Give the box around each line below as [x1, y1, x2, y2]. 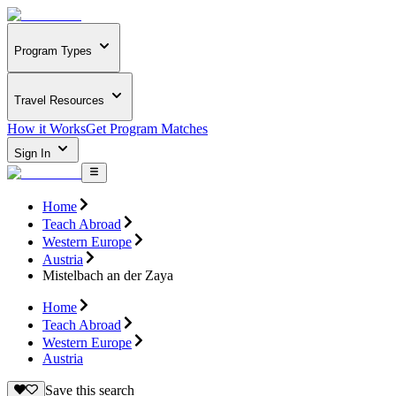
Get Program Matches [86, 121, 208, 137]
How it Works [7, 121, 86, 137]
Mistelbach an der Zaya [42, 267, 173, 283]
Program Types [14, 44, 92, 58]
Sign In [14, 147, 54, 161]
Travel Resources [14, 93, 104, 107]
